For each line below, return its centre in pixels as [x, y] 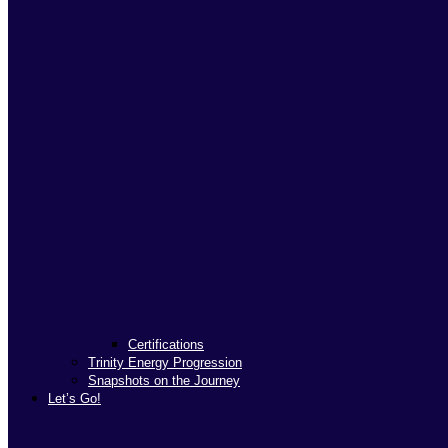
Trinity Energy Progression [165, 363]
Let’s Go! [74, 399]
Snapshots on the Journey [164, 381]
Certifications [166, 345]
